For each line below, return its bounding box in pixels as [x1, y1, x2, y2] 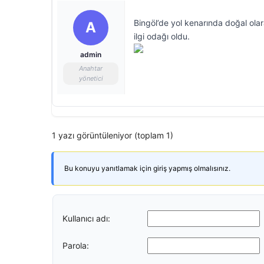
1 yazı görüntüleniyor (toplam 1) [52, 130, 173, 140]
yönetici [78, 74, 103, 82]
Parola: [62, 240, 89, 250]
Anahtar [79, 64, 103, 72]
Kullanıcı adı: [62, 213, 110, 223]
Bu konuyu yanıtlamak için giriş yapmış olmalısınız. [64, 164, 230, 173]
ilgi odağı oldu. [134, 31, 190, 41]
